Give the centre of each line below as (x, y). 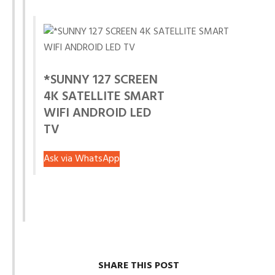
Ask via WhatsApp (82, 159)
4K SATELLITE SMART (104, 97)
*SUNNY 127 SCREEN (101, 80)
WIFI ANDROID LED (98, 114)
